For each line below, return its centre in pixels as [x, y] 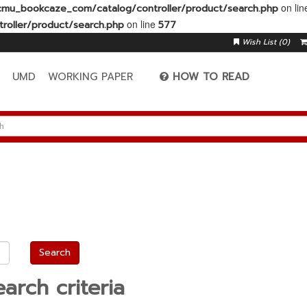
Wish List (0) [266, 42]
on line [141, 24]
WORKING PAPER [91, 77]
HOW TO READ [211, 77]
